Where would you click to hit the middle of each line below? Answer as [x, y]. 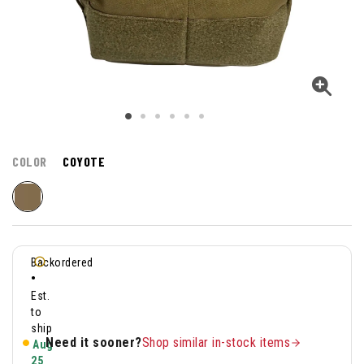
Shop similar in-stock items [216, 342]
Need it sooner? [94, 342]
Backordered [62, 263]
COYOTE [84, 162]
